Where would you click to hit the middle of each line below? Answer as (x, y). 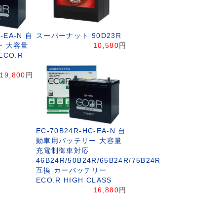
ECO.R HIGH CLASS (74, 181)
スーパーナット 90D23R (79, 36)
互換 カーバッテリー (71, 171)
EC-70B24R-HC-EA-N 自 (81, 131)
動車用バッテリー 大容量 (79, 141)
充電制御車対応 (62, 151)
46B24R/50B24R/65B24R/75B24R (98, 161)
